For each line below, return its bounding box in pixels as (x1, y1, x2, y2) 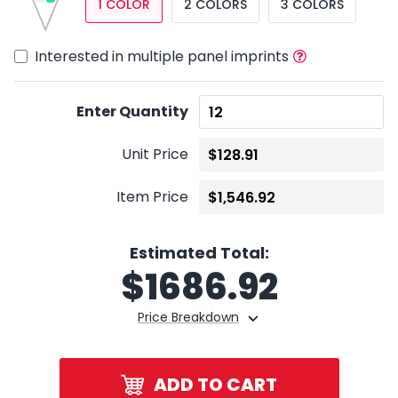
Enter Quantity (76, 101, 188, 123)
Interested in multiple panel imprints (35, 45, 290, 67)
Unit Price (122, 144, 188, 165)
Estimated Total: (129, 241, 269, 264)
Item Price (116, 187, 188, 208)
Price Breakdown (138, 307, 239, 326)
